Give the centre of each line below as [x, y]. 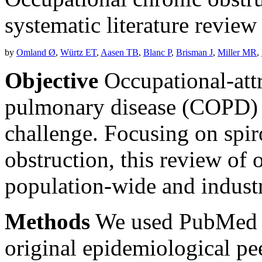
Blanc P [157, 53]
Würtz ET [78, 53]
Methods [47, 222]
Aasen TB [120, 53]
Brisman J [194, 53]
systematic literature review [131, 25]
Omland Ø [36, 53]
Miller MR [237, 53]
